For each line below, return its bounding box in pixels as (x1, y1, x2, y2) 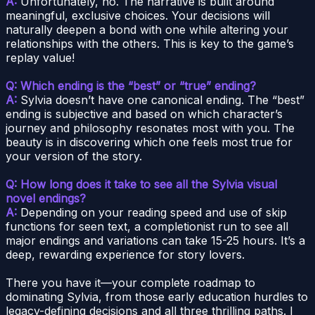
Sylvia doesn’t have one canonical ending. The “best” (17, 93, 304, 108)
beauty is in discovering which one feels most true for (6, 135, 292, 150)
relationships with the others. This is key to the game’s (6, 37, 294, 51)
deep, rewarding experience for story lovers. (6, 247, 245, 262)
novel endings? (6, 191, 86, 206)
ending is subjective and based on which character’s (6, 107, 283, 122)
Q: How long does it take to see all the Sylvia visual (6, 177, 277, 192)
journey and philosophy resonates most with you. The (6, 121, 295, 136)
